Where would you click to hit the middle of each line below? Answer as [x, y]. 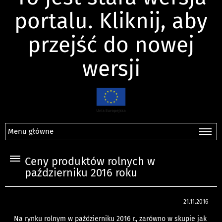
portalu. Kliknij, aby [111, 21]
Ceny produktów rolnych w [90, 162]
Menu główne [31, 132]
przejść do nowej [111, 45]
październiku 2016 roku [81, 173]
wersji [111, 68]
